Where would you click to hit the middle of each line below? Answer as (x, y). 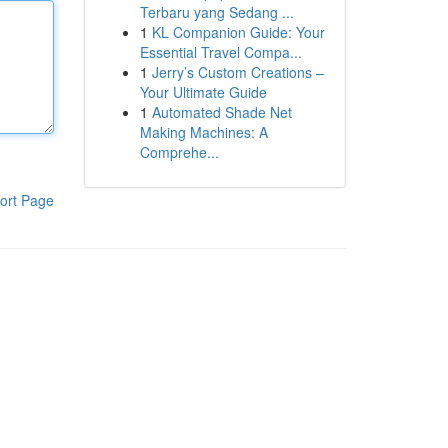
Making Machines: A (203, 132)
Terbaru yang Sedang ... (216, 12)
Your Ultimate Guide (203, 92)
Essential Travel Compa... (220, 52)
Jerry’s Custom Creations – (237, 72)
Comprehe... (179, 152)
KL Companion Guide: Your (238, 32)
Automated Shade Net (221, 112)
